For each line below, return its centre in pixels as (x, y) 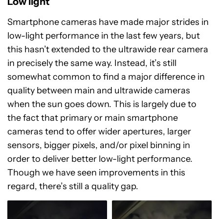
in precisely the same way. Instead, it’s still (92, 63)
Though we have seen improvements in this (96, 172)
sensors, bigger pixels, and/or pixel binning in (99, 145)
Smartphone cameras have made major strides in (108, 22)
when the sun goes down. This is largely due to (102, 104)
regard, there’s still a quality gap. (73, 186)
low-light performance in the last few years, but (104, 35)
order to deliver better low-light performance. (100, 159)
